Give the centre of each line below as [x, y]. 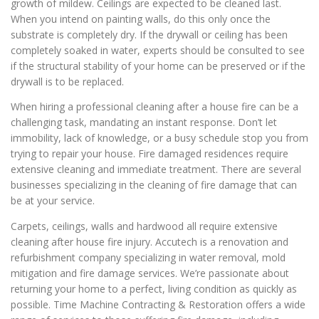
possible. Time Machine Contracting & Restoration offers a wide [158, 304]
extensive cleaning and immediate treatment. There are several [156, 169]
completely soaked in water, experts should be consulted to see [158, 51]
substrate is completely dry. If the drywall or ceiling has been [149, 35]
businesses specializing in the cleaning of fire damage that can [154, 185]
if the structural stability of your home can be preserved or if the [158, 66]
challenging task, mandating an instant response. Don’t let [144, 122]
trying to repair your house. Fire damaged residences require [150, 154]
